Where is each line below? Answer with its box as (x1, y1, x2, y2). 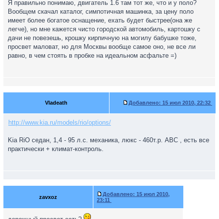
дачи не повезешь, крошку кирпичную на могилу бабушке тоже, (8, 34, 197, 42)
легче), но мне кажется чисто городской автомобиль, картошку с (8, 25, 200, 33)
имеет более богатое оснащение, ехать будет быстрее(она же (8, 17, 192, 24)
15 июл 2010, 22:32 (161, 100, 212, 106)
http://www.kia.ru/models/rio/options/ (8, 119, 111, 126)
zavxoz (39, 194, 57, 200)
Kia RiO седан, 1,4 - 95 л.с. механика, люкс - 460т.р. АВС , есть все (8, 136, 209, 144)
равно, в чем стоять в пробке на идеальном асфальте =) (8, 52, 176, 59)
